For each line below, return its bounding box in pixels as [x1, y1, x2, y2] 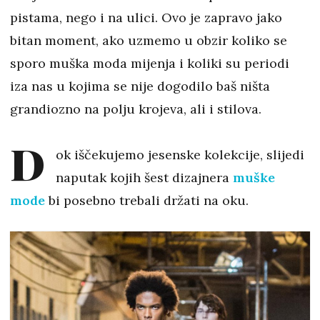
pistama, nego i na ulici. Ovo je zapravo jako [10, 9, 282, 26]
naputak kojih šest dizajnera [55, 169, 233, 186]
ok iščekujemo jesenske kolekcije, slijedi [55, 146, 304, 164]
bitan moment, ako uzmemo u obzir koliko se [10, 32, 287, 49]
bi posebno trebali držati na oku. [49, 192, 249, 209]
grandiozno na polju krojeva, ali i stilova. [10, 101, 261, 118]
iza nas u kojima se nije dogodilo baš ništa [10, 78, 270, 95]
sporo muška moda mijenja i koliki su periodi [10, 55, 289, 72]
